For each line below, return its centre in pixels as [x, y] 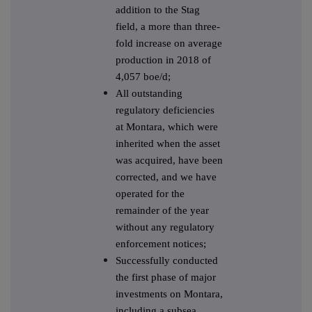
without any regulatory [165, 227]
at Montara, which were [167, 127]
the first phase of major [166, 278]
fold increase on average [169, 44]
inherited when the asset [168, 144]
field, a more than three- [168, 27]
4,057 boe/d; [143, 77]
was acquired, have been [169, 161]
